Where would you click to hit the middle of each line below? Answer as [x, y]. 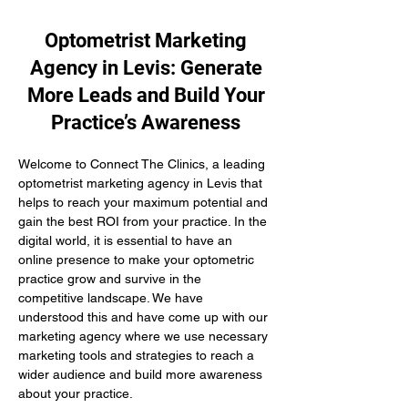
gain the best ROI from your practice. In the [144, 221]
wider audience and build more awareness [142, 374]
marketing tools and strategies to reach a [138, 355]
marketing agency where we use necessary [145, 336]
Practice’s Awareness [146, 122]
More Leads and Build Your [146, 95]
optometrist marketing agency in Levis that [142, 183]
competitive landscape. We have [112, 298]
